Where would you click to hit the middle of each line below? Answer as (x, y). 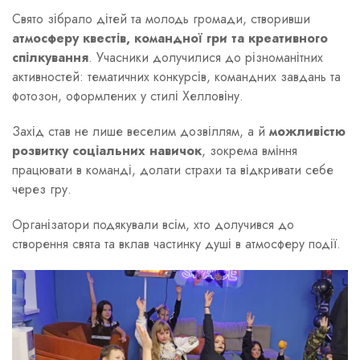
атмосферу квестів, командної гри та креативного (170, 38)
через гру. (42, 189)
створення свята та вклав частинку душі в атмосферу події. (176, 243)
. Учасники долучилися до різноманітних (206, 57)
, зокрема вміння (250, 150)
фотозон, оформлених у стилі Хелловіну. (128, 96)
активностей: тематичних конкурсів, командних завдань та (176, 76)
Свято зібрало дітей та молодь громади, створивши (161, 18)
